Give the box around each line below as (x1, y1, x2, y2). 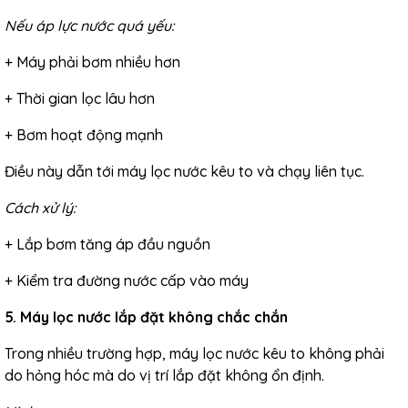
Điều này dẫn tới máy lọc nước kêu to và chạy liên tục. (5, 162, 364, 180)
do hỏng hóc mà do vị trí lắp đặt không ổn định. (5, 366, 324, 384)
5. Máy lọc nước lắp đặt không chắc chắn (5, 308, 288, 326)
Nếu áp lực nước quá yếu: (5, 16, 174, 35)
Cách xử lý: (5, 199, 76, 217)
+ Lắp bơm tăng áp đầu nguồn (5, 235, 210, 253)
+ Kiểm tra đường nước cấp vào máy (5, 271, 249, 290)
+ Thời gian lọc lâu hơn (5, 89, 155, 107)
